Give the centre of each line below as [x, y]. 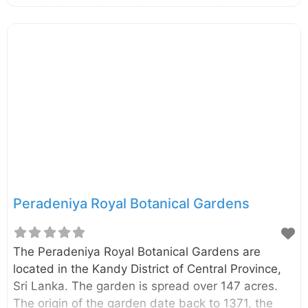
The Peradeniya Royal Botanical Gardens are [137, 252]
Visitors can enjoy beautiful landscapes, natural [144, 12]
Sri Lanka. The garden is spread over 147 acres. [145, 286]
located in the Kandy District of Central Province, [147, 269]
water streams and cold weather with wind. [133, 29]
